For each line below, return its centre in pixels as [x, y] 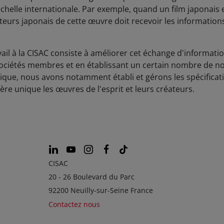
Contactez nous [74, 204]
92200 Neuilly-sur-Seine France [100, 190]
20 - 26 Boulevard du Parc [91, 176]
